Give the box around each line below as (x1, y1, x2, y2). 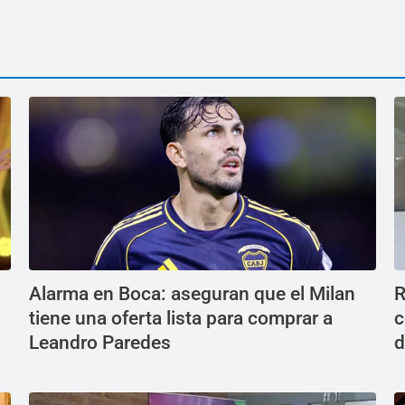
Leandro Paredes (29, 332, 171, 354)
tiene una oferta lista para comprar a (29, 307, 333, 330)
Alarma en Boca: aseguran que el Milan (29, 283, 355, 306)
